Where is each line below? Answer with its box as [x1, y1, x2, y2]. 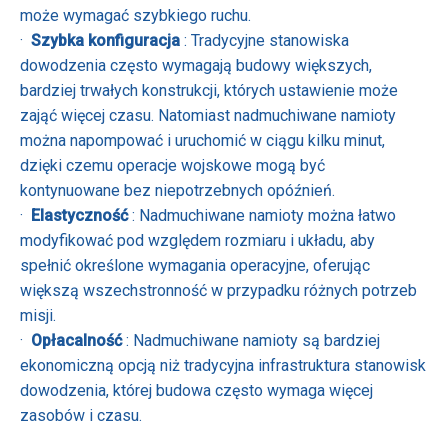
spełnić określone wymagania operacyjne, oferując [20, 256, 370, 276]
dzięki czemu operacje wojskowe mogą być [20, 156, 325, 176]
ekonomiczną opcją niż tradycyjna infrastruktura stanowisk [20, 356, 426, 376]
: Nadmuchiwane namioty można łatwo [132, 206, 396, 226]
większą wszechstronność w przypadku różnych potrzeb [20, 281, 417, 301]
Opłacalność [31, 331, 126, 351]
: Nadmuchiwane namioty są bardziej [126, 331, 380, 351]
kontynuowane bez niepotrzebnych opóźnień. [20, 181, 335, 201]
